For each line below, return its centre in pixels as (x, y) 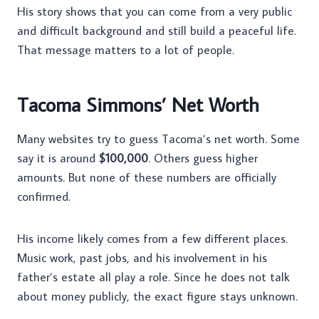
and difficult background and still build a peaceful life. (157, 31)
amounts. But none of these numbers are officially (147, 178)
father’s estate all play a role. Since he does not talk (153, 277)
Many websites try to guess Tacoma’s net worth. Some (158, 139)
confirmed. (44, 197)
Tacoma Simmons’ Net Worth (138, 105)
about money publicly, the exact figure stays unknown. (157, 297)
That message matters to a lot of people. (126, 50)
